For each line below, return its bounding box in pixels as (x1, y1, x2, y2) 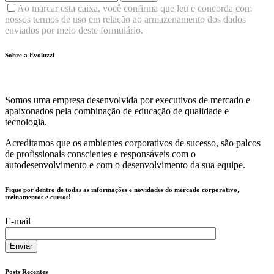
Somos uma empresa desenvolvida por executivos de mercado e (5, 94, 250, 105)
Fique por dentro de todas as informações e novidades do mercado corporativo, (5, 185, 239, 193)
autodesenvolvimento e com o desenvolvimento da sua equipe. (5, 159, 245, 170)
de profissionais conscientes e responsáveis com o (5, 148, 196, 159)
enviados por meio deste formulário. (5, 24, 143, 35)
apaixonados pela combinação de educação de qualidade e (5, 105, 229, 116)
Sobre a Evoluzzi (5, 51, 54, 59)
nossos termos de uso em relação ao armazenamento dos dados (5, 13, 246, 24)
